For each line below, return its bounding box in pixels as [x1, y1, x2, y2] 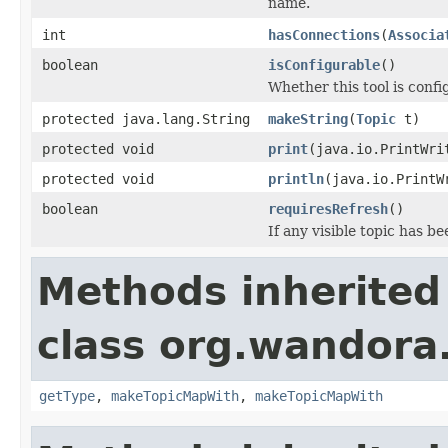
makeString [268, 110, 348, 127]
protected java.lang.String [42, 110, 250, 127]
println [268, 170, 324, 187]
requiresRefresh [268, 200, 388, 217]
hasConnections [268, 26, 380, 43]
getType [39, 387, 95, 404]
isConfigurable [268, 56, 380, 73]
